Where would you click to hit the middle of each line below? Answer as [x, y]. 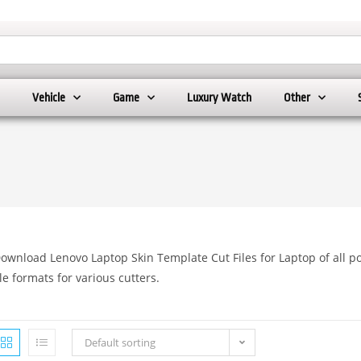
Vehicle [49, 98]
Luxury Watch [219, 98]
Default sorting [120, 343]
